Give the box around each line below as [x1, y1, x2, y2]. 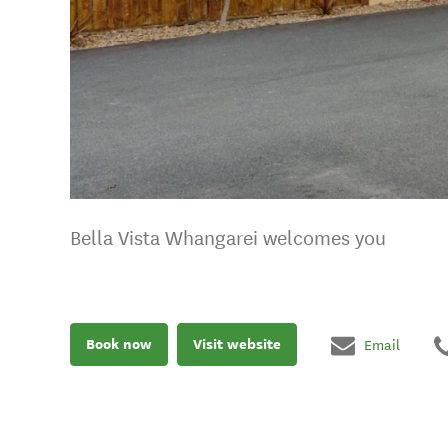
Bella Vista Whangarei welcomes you [70, 227, 386, 251]
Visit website [193, 334, 281, 355]
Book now [86, 334, 152, 355]
